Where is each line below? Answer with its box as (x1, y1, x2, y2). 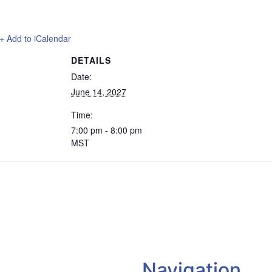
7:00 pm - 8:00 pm (71, 124, 142, 136)
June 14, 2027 (71, 86, 126, 98)
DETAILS (71, 54, 111, 66)
